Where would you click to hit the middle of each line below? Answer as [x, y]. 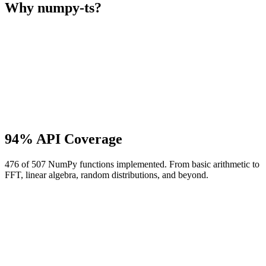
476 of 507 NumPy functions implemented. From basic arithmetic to [132, 164]
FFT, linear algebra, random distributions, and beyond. [107, 175]
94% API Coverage [64, 139]
